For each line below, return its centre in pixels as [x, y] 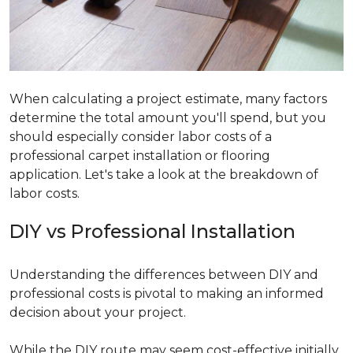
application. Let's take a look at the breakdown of [164, 175]
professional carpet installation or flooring [140, 156]
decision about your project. [99, 313]
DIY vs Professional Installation [152, 232]
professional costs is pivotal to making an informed [167, 294]
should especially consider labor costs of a [141, 137]
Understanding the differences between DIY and [164, 275]
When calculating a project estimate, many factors [168, 99]
